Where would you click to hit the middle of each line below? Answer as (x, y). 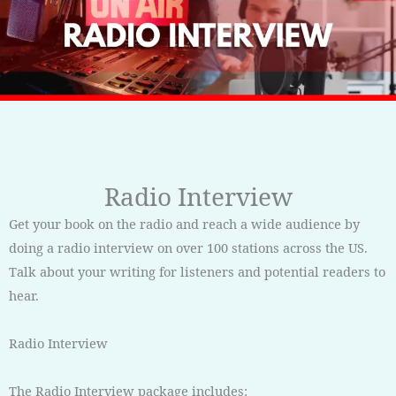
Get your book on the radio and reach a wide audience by (184, 223)
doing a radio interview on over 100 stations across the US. (188, 247)
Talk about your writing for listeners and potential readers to (197, 271)
